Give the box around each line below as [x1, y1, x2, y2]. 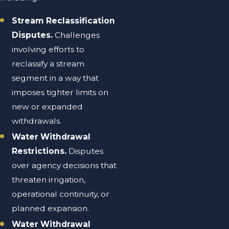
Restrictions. [12, 146, 69, 156]
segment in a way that [12, 73, 99, 83]
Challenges [55, 30, 100, 40]
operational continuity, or [12, 189, 110, 199]
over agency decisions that [12, 161, 117, 171]
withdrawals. [12, 116, 64, 126]
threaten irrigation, [12, 175, 86, 185]
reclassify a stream [12, 59, 85, 69]
